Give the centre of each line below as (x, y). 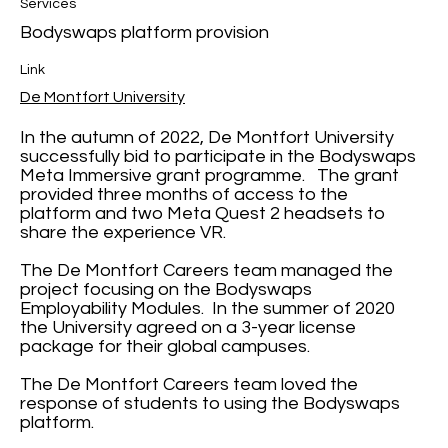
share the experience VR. (123, 232)
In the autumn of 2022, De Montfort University (207, 137)
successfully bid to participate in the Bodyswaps (218, 156)
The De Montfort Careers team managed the (206, 270)
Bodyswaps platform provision (144, 32)
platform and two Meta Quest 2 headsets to (202, 213)
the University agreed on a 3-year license (188, 327)
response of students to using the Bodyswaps (210, 403)
